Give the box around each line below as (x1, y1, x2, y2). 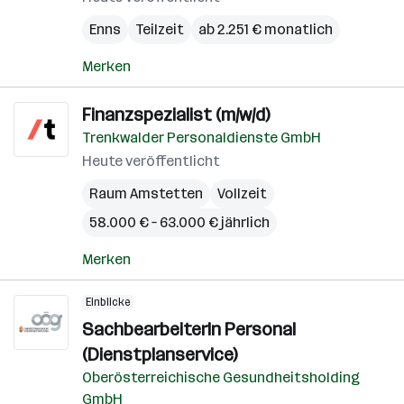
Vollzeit (217, 185, 267, 202)
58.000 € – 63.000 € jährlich (89, 214, 270, 231)
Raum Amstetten (89, 185, 203, 202)
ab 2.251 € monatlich (198, 21, 333, 38)
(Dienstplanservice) (82, 344, 237, 365)
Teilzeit (135, 21, 184, 38)
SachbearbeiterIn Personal (82, 318, 296, 340)
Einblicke (86, 296, 130, 308)
